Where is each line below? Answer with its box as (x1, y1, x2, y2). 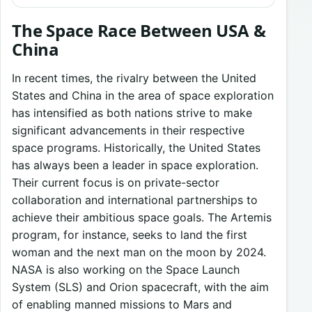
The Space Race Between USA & (12, 19, 266, 42)
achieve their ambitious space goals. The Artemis (12, 210, 272, 225)
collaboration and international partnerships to (12, 193, 258, 208)
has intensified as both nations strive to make (12, 106, 252, 120)
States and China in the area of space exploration (12, 88, 274, 103)
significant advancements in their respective (12, 123, 244, 138)
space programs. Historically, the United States (12, 141, 260, 155)
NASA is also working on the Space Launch (12, 263, 240, 277)
